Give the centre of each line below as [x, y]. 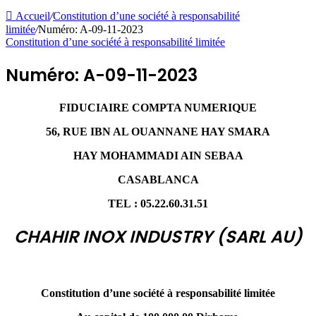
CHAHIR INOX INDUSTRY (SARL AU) [158, 236]
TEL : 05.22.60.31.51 [158, 203]
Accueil [31, 16]
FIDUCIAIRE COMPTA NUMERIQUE [158, 107]
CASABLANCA [158, 179]
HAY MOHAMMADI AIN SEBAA [158, 155]
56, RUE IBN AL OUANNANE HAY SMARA [158, 131]
